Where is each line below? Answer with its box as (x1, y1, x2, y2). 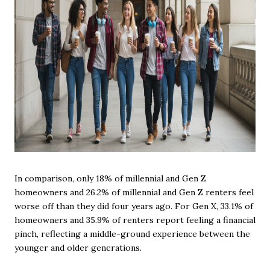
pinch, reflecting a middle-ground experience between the (14, 228, 250, 240)
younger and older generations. (14, 242, 142, 254)
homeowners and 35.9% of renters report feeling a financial (14, 215, 256, 226)
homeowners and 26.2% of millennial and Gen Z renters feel (14, 187, 254, 198)
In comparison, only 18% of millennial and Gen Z (14, 173, 206, 184)
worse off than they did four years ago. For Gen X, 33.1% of (14, 201, 253, 212)
